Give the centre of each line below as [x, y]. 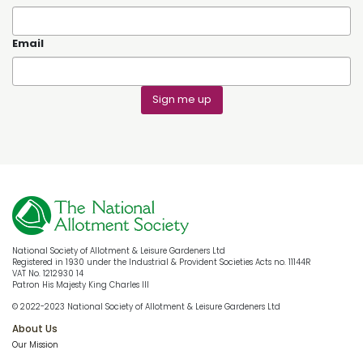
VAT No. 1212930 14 [48, 273]
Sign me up [181, 100]
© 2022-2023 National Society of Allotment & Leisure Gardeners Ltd [146, 306]
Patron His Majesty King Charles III [81, 284]
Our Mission [35, 345]
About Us [35, 329]
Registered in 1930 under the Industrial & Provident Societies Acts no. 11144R [161, 262]
